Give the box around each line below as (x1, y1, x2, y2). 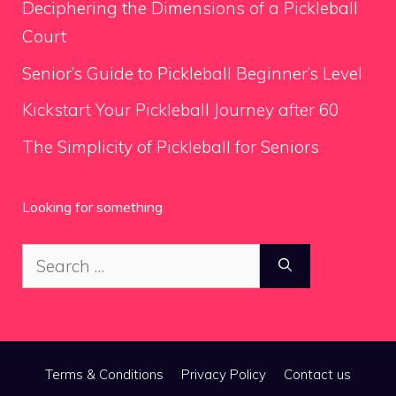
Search (21, 246, 75, 268)
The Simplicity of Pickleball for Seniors (22, 135, 319, 157)
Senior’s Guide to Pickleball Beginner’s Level (22, 62, 362, 84)
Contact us (284, 365, 351, 383)
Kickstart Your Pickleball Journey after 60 (22, 99, 339, 120)
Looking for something (22, 197, 163, 216)
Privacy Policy (181, 365, 266, 383)
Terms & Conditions (45, 365, 164, 383)
